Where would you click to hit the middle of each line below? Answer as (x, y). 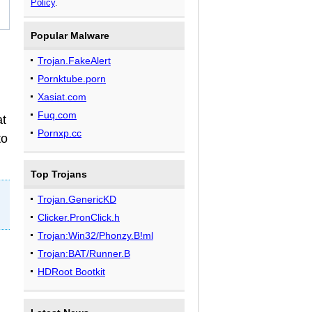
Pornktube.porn (72, 79)
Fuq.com (57, 115)
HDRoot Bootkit (71, 272)
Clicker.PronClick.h (79, 217)
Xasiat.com (62, 97)
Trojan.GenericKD (77, 199)
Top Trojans (59, 174)
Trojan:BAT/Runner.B (84, 253)
